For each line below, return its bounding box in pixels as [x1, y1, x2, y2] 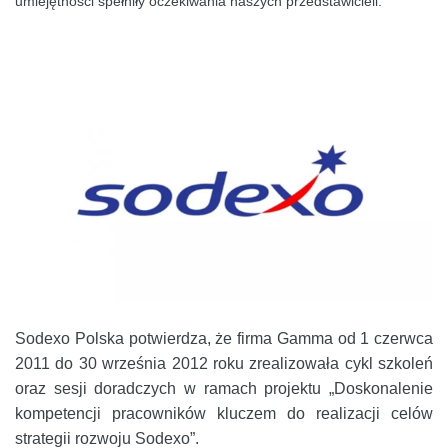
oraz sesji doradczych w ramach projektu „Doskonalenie [15, 379, 433, 397]
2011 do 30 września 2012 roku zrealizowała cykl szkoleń [15, 354, 433, 372]
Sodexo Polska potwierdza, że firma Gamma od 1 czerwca [15, 329, 433, 347]
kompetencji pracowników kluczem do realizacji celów [15, 404, 433, 422]
